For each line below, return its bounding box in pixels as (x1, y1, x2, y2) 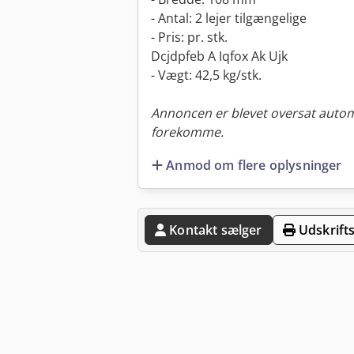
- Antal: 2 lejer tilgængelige (151, 9, 307, 28)
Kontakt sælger (169, 220, 262, 239)
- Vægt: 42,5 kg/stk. (151, 66, 262, 85)
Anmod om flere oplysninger (166, 156, 342, 174)
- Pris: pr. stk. (151, 28, 228, 47)
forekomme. (151, 123, 224, 141)
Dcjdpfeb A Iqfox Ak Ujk (151, 47, 288, 66)
